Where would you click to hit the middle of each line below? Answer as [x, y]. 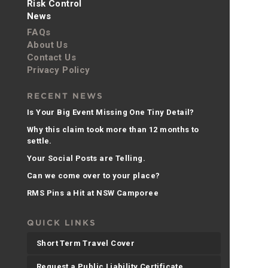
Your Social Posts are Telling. [86, 158]
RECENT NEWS [65, 96]
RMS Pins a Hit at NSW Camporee [93, 193]
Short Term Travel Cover [86, 243]
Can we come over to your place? [94, 175]
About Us [48, 45]
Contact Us [51, 57]
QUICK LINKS [62, 223]
